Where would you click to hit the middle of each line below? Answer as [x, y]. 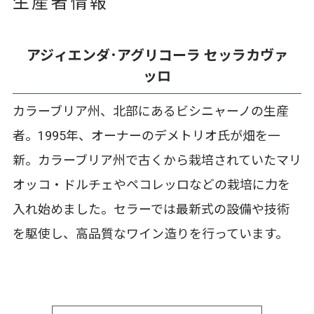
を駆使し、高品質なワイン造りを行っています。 [150, 235]
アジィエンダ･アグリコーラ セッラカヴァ [157, 56]
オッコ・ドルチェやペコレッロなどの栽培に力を [151, 186]
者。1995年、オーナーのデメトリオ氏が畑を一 [146, 137]
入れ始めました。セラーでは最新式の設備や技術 [151, 210]
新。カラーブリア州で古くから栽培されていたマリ [157, 161]
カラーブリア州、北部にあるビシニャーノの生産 [150, 112]
